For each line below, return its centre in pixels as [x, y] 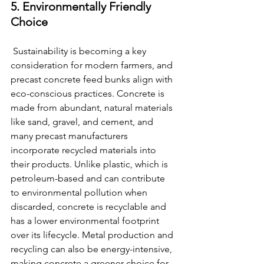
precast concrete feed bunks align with [93, 80]
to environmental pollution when [80, 193]
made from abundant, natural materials [93, 108]
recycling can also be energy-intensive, [93, 249]
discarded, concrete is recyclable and [90, 207]
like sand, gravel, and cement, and [83, 122]
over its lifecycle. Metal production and [93, 235]
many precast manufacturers [70, 136]
